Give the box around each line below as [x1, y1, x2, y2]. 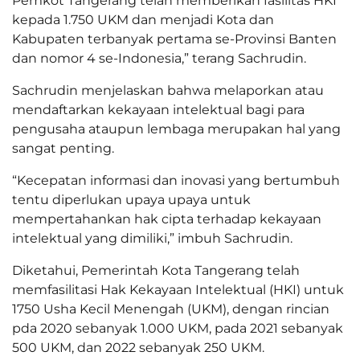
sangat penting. [12, 141, 114, 157]
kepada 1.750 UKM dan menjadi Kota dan [12, 12, 274, 28]
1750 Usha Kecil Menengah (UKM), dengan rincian [12, 301, 329, 317]
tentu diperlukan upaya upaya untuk [12, 192, 251, 208]
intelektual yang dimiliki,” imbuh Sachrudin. [12, 231, 292, 247]
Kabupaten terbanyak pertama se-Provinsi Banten [12, 31, 337, 47]
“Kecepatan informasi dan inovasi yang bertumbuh [12, 173, 340, 189]
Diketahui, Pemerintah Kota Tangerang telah [12, 263, 300, 279]
